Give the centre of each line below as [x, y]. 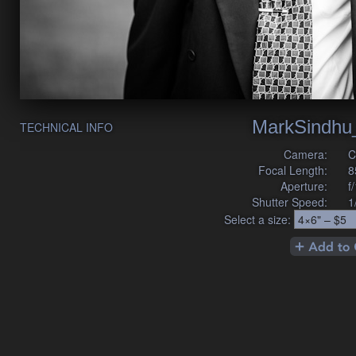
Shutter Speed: [290, 201]
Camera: [306, 154]
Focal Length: [293, 170]
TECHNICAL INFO [66, 127]
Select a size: [257, 219]
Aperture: [304, 186]
